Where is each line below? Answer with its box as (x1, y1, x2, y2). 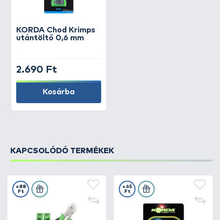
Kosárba (43, 88, 75, 96)
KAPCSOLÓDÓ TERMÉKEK (10, 147, 114, 155)
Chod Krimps (47, 26, 95, 34)
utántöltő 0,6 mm (16, 34, 84, 42)
